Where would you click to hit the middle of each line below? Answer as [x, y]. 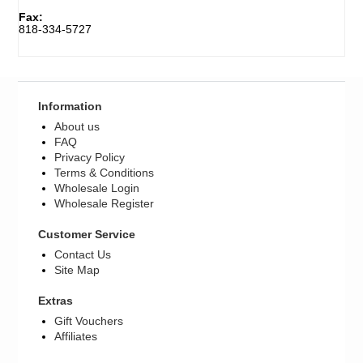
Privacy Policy [90, 158]
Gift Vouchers [89, 321]
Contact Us [83, 255]
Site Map [77, 270]
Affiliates [76, 337]
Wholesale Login [97, 188]
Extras [56, 301]
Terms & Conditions [105, 173]
